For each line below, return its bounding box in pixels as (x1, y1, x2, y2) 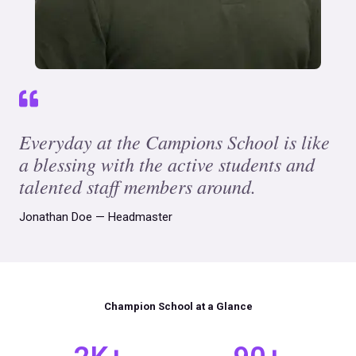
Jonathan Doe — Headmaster (19, 210, 172, 224)
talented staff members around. (19, 173, 256, 199)
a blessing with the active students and (19, 151, 315, 176)
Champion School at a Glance (103, 300, 253, 312)
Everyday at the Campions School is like (19, 129, 330, 154)
